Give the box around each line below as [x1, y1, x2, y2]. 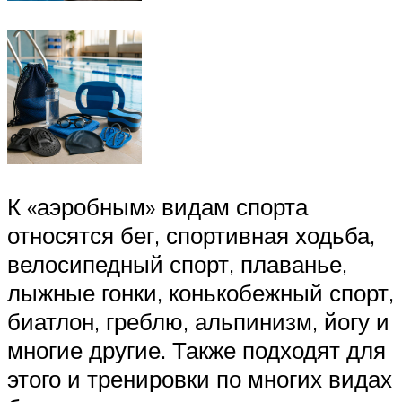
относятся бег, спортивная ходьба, [7, 221, 375, 250]
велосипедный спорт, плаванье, [7, 249, 347, 279]
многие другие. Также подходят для [7, 336, 386, 365]
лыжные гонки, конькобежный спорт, [7, 278, 394, 308]
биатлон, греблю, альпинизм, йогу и [7, 307, 389, 336]
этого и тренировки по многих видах [7, 364, 392, 394]
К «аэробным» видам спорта [7, 192, 308, 222]
